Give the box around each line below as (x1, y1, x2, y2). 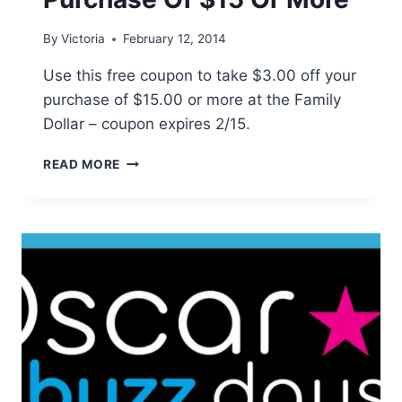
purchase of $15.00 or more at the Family (43, 91, 341, 109)
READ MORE (43, 157, 121, 172)
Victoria (61, 31, 106, 47)
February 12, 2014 (123, 31, 227, 47)
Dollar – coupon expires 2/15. (43, 115, 250, 134)
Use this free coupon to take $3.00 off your (43, 66, 356, 85)
